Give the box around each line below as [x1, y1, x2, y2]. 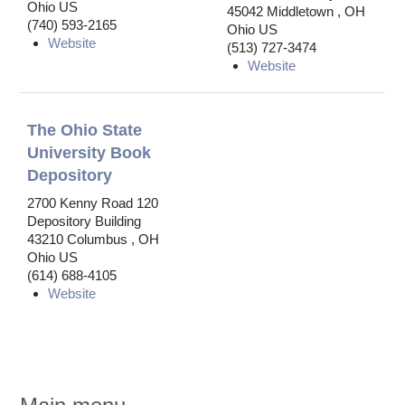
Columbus [67, 231, 132, 247]
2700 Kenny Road [27, 194, 134, 211]
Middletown [267, 3, 338, 19]
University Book [27, 143, 152, 162]
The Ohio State [27, 120, 143, 139]
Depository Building [27, 212, 142, 229]
